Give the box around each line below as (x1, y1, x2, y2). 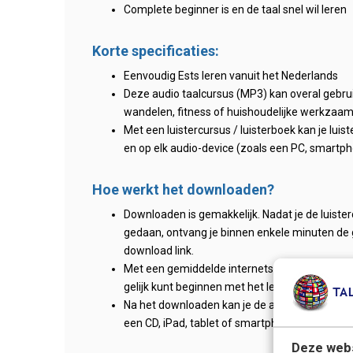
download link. (124, 244, 194, 257)
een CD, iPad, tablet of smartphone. (124, 317, 299, 329)
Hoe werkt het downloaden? (92, 181, 274, 198)
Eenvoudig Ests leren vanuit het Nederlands (124, 69, 338, 82)
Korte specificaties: (92, 43, 219, 59)
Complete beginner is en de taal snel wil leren (124, 3, 347, 16)
